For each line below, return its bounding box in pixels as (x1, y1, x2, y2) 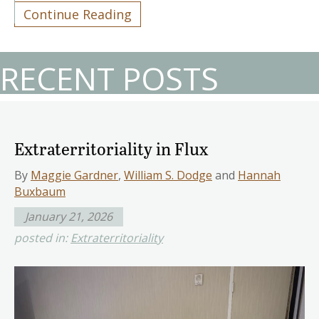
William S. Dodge (124, 167, 212, 183)
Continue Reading (23, 5, 132, 23)
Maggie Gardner (31, 167, 118, 183)
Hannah (238, 167, 281, 183)
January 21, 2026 (25, 208, 113, 224)
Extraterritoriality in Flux (14, 136, 208, 160)
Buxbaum (14, 183, 66, 199)
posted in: (14, 229, 70, 246)
